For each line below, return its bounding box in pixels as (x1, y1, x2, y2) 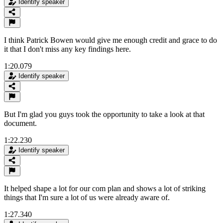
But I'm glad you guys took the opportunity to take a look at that (4, 110, 205, 118)
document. (4, 118, 37, 127)
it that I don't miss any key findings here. (4, 44, 131, 53)
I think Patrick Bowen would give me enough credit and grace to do (4, 35, 217, 44)
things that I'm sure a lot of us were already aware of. (4, 193, 170, 202)
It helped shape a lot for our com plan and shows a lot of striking (4, 184, 206, 193)
